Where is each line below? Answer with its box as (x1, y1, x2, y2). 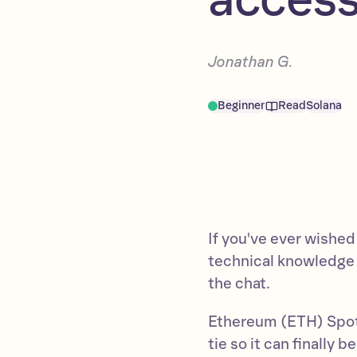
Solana (306, 99, 343, 112)
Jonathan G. (208, 53, 294, 71)
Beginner (218, 99, 266, 112)
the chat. (208, 275, 271, 292)
